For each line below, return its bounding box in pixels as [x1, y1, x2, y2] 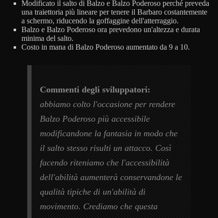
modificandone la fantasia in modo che [40, 128, 178, 139]
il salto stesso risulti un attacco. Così [40, 143, 172, 153]
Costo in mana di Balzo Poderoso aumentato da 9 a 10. [21, 43, 190, 52]
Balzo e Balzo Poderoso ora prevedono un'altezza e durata [21, 25, 200, 34]
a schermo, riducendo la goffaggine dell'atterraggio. [21, 17, 179, 25]
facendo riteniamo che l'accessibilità [40, 158, 170, 168]
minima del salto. [21, 34, 73, 43]
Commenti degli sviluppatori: [40, 85, 151, 95]
